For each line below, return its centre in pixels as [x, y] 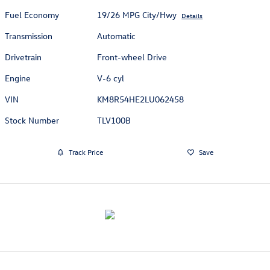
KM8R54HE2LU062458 [141, 99]
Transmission [29, 36]
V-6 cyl [111, 78]
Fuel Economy [32, 14]
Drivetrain [23, 57]
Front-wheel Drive [132, 57]
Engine [18, 78]
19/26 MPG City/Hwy [137, 14]
